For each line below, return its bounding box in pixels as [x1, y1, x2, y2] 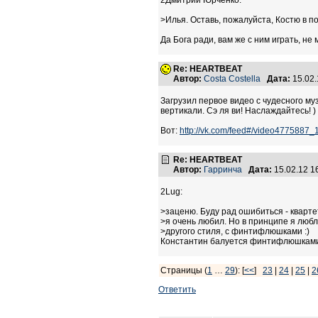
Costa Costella [204, 74, 261, 84]
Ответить [158, 285, 196, 295]
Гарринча [204, 165, 242, 175]
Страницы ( [160, 265, 207, 275]
